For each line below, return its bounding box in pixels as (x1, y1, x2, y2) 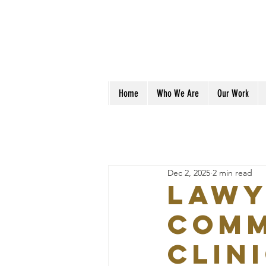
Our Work (217, 87, 249, 99)
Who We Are (156, 87, 199, 99)
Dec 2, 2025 (167, 167, 210, 178)
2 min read (213, 167, 252, 178)
